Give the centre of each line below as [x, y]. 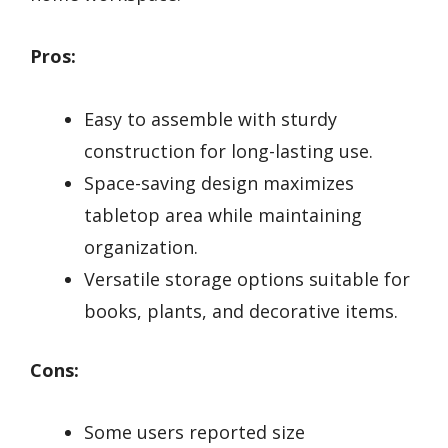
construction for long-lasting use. [228, 150]
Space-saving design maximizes [219, 182]
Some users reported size [194, 432]
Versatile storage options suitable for [247, 278]
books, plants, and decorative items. [241, 310]
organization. [141, 246]
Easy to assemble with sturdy [210, 118]
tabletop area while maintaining [223, 214]
